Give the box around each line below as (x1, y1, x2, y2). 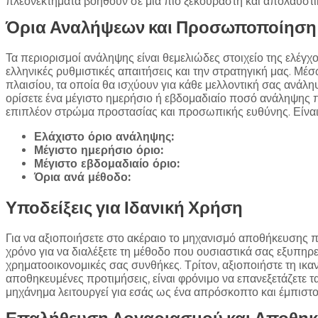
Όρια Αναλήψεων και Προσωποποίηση (6, 16, 317, 40)
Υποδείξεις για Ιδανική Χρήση (6, 196, 243, 220)
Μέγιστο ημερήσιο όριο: (34, 143, 163, 158)
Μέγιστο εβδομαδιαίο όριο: (34, 157, 180, 171)
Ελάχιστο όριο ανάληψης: (34, 130, 174, 144)
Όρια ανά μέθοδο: (34, 170, 131, 185)
